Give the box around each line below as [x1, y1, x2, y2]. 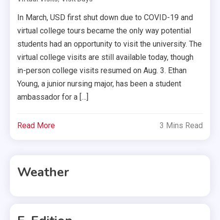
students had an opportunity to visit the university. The [17, 39, 202, 49]
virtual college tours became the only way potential [17, 26, 192, 36]
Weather [17, 164, 69, 181]
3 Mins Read [159, 121, 203, 131]
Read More [17, 121, 55, 131]
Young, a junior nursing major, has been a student [17, 79, 182, 89]
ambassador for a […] [17, 92, 89, 102]
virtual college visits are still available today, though [17, 53, 194, 62]
